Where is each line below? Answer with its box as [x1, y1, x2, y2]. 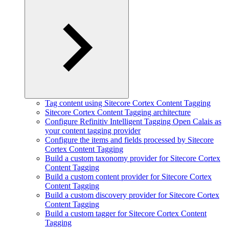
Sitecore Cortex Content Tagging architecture [45, 108, 191, 117]
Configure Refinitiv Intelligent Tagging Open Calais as [45, 117, 221, 126]
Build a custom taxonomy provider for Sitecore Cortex [45, 154, 220, 163]
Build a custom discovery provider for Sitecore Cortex [45, 191, 219, 199]
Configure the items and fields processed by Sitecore [45, 135, 214, 144]
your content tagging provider [45, 126, 141, 135]
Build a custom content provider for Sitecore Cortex [45, 172, 212, 181]
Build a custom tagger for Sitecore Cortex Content [45, 209, 207, 218]
